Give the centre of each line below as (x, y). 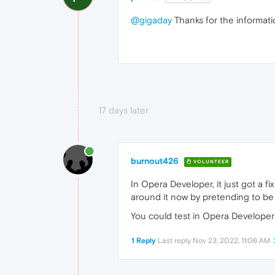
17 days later (123, 110)
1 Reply (144, 241)
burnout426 (155, 161)
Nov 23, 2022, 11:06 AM (231, 241)
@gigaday (151, 20)
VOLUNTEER (210, 161)
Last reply (175, 241)
